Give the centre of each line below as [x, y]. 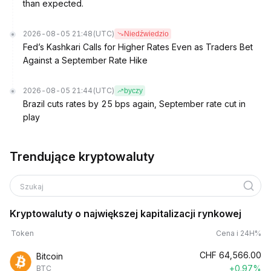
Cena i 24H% [239, 233]
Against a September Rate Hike [85, 60]
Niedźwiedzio [146, 34]
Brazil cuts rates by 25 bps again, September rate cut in [134, 104]
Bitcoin [50, 256]
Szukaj [33, 187]
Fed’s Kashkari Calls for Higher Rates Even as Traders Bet [138, 47]
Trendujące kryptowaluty [82, 157]
